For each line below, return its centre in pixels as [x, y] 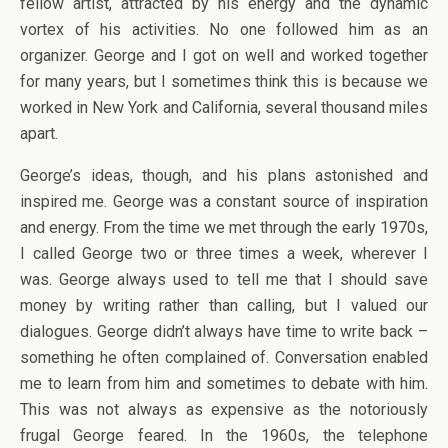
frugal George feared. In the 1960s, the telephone [224, 435]
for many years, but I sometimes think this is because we [224, 81]
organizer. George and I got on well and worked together [224, 55]
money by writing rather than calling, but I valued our [224, 305]
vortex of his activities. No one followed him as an [224, 29]
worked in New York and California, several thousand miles [224, 107]
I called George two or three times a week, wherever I [224, 253]
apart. [39, 133]
